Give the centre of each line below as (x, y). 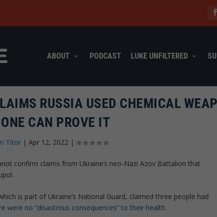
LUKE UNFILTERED (159, 56)
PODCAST (105, 56)
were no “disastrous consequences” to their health (86, 208)
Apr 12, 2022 (49, 142)
